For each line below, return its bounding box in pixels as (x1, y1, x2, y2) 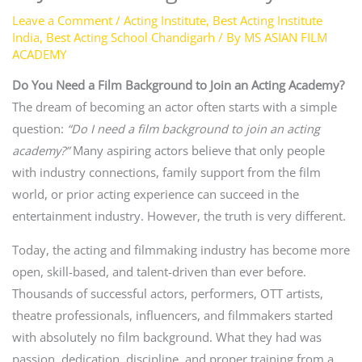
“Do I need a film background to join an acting (66, 120, 320, 137)
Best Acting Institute (212, 11, 322, 28)
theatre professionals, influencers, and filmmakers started (11, 306, 333, 323)
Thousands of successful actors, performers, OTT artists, (11, 284, 323, 301)
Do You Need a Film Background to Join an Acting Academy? (11, 77, 344, 94)
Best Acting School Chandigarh (45, 28, 215, 45)
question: (11, 120, 67, 137)
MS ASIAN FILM (243, 28, 327, 45)
